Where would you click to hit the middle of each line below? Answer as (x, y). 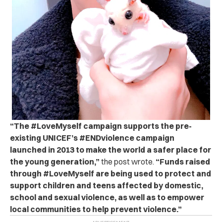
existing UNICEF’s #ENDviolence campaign (92, 138)
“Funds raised (183, 161)
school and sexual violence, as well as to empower (107, 197)
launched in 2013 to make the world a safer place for (111, 149)
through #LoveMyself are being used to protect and (111, 173)
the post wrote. (128, 161)
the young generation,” (55, 161)
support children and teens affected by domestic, (107, 185)
